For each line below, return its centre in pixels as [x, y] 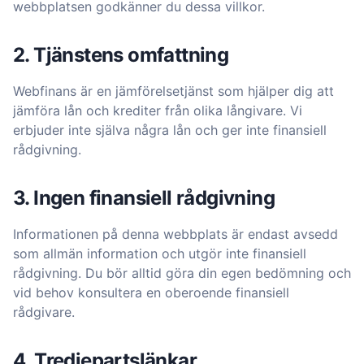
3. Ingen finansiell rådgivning [144, 198]
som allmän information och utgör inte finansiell [160, 253]
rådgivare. [44, 312]
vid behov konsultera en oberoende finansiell [151, 292]
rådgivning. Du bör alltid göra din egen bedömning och [182, 273]
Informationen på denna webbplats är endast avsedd [175, 234]
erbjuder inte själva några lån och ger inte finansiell [170, 130]
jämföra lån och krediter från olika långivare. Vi [158, 110]
